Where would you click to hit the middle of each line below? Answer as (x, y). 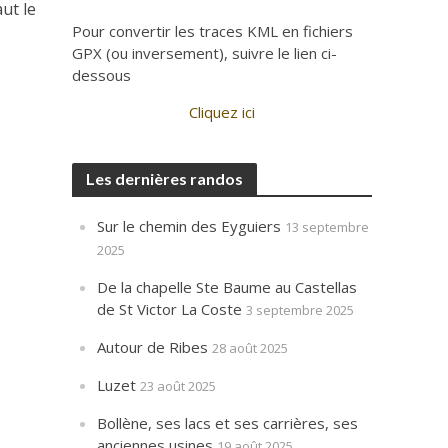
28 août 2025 (250, 348)
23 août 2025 (178, 386)
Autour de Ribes (153, 347)
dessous (102, 75)
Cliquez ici (222, 112)
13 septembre (327, 227)
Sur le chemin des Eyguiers (189, 226)
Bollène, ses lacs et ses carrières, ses (228, 423)
